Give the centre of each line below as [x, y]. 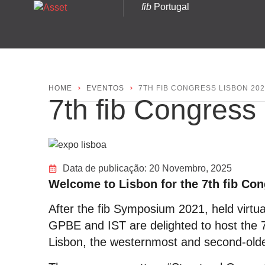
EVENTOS [105, 88]
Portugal [170, 7]
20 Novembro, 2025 [190, 168]
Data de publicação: [104, 168]
